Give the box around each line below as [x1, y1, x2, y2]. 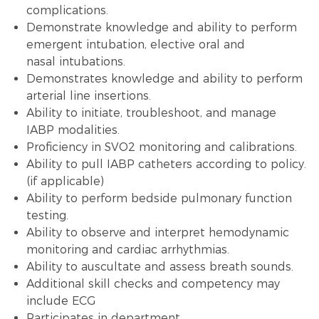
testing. [26, 208, 68, 222]
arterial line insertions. [26, 88, 151, 103]
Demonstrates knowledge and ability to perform [26, 71, 303, 85]
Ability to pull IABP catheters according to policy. [26, 157, 306, 171]
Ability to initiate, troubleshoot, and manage [26, 105, 276, 120]
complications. [26, 3, 108, 17]
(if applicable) [26, 174, 104, 188]
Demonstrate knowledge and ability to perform [26, 20, 297, 34]
